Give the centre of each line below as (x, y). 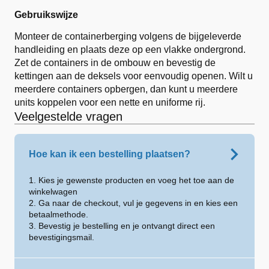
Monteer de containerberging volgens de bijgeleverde (128, 36)
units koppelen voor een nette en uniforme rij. (110, 102)
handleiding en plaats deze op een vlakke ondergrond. (130, 50)
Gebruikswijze (46, 15)
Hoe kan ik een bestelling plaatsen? (110, 154)
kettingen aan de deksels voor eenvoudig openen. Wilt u (134, 76)
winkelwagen (53, 192)
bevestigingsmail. (62, 237)
